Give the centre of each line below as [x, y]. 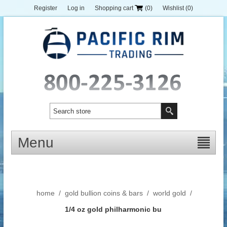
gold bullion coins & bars [104, 193]
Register [46, 8]
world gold [170, 193]
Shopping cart [114, 8]
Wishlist [173, 8]
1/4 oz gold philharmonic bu [113, 210]
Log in [76, 8]
